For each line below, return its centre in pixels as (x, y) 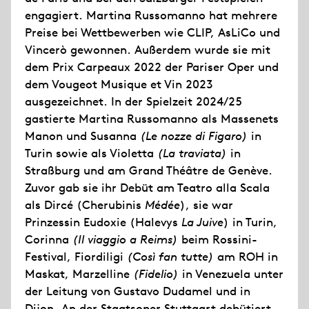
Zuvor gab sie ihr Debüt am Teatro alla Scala (147, 188)
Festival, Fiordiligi (76, 257)
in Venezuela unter (231, 274)
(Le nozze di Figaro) (194, 136)
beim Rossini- (218, 239)
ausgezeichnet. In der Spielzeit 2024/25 (133, 101)
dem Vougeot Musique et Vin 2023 (119, 84)
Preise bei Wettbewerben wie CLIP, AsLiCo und (152, 32)
